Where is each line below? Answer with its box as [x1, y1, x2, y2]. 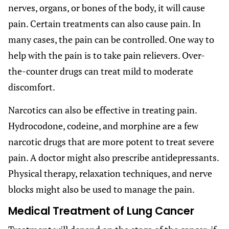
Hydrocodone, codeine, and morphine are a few [8, 119, 198, 132]
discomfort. [8, 80, 55, 93]
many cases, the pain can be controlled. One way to [8, 33, 214, 45]
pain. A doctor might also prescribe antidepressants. [8, 151, 219, 164]
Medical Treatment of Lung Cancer [8, 203, 194, 218]
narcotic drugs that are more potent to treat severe [8, 135, 214, 148]
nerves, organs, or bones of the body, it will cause [8, 1, 205, 14]
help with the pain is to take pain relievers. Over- [8, 49, 205, 61]
